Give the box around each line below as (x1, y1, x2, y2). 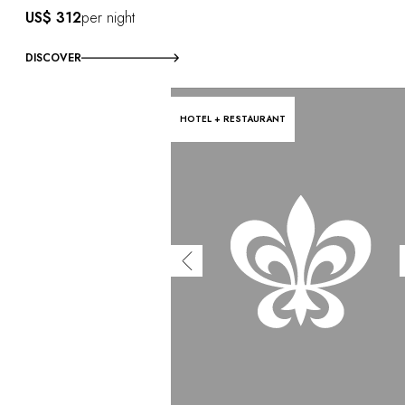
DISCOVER (25, 49, 81, 66)
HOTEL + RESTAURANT (180, 111, 287, 126)
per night (81, 6, 135, 28)
